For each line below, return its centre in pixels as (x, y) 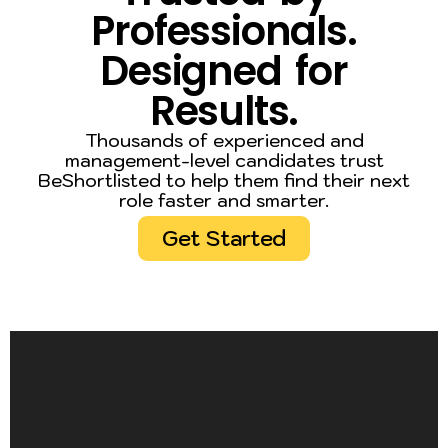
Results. (224, 110)
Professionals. (224, 30)
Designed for (224, 70)
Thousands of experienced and (224, 140)
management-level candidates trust (224, 160)
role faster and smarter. (224, 200)
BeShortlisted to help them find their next (224, 180)
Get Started (224, 237)
